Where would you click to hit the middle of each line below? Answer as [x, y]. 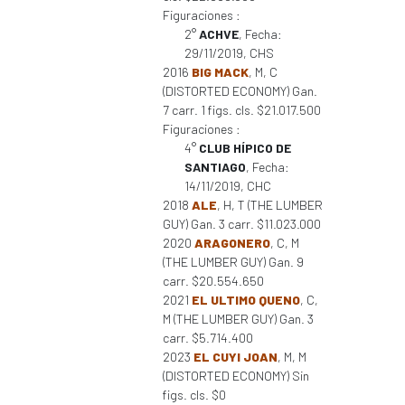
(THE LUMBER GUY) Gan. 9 [233, 262]
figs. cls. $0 [194, 395]
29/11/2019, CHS [229, 53]
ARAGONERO [232, 243]
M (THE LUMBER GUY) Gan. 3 [238, 319]
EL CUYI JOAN [235, 357]
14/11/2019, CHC [228, 186]
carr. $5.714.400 [208, 338]
